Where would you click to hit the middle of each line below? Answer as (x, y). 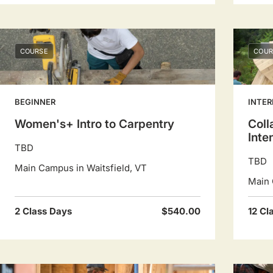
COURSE (34, 51)
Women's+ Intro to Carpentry (94, 124)
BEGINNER (35, 102)
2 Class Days (43, 211)
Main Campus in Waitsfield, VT (81, 168)
